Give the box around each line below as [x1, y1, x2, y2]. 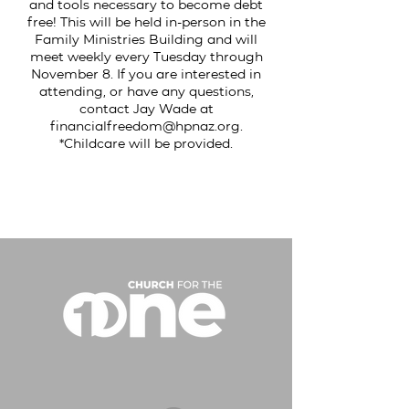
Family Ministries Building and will [35, 31, 257, 47]
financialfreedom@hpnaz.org [49, 118, 240, 134]
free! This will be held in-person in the [26, 14, 266, 30]
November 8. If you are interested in [31, 66, 261, 82]
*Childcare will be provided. [59, 135, 233, 152]
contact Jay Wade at [79, 100, 214, 117]
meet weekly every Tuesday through [29, 48, 263, 65]
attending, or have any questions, [38, 83, 254, 100]
